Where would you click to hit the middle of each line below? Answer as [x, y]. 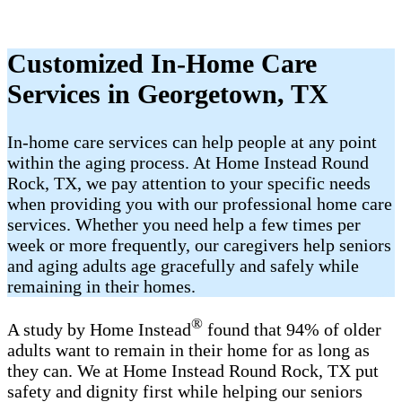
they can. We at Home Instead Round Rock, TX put [193, 370]
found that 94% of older [292, 329]
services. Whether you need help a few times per [184, 225]
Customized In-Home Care [162, 64]
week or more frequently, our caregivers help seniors [199, 245]
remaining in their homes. [101, 287]
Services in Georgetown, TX [168, 94]
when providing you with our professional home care [200, 204]
